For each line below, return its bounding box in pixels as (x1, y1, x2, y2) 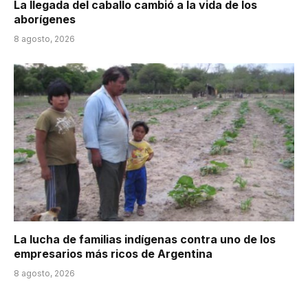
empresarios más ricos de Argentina (14, 246, 212, 261)
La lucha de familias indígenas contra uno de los (14, 232, 276, 246)
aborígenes (14, 12, 76, 27)
